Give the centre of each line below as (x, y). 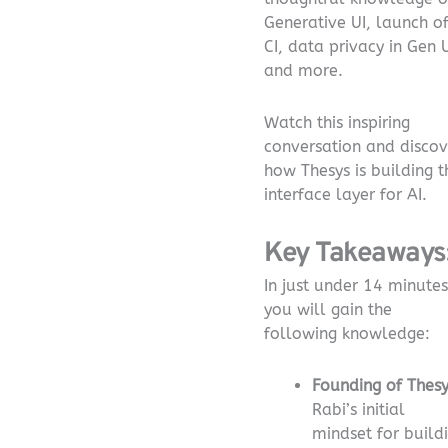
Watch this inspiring (337, 122)
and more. (303, 70)
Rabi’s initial (358, 409)
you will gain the (328, 309)
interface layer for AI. (345, 194)
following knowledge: (347, 333)
